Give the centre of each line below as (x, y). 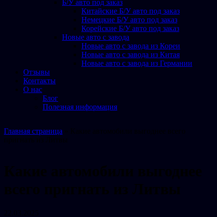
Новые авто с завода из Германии (137, 63)
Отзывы (37, 72)
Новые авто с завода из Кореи (131, 46)
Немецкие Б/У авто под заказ (129, 20)
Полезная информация (80, 107)
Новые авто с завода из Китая (131, 54)
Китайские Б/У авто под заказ (131, 11)
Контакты (39, 81)
